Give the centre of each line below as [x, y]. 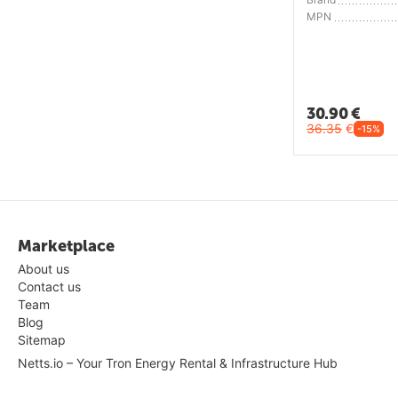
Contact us [49, 286]
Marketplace [66, 246]
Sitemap [42, 339]
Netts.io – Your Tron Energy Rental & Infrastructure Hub [178, 362]
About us [44, 268]
